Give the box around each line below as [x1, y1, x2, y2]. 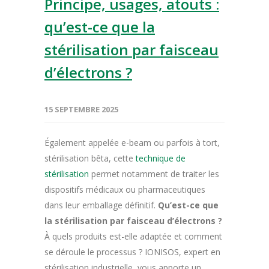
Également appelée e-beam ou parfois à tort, [44, 136, 220, 148]
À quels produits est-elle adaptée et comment [44, 230, 222, 242]
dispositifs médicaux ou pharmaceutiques [44, 183, 205, 195]
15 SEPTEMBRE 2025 [44, 103, 118, 115]
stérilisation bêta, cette [44, 152, 136, 164]
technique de [136, 152, 186, 164]
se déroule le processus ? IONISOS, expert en [44, 246, 220, 258]
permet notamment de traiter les [89, 168, 219, 180]
